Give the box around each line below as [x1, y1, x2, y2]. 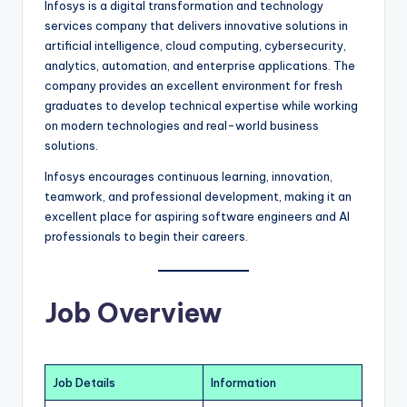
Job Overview [45, 295, 222, 330]
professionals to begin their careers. [45, 229, 248, 244]
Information [211, 374, 276, 390]
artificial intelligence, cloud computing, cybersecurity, [45, 38, 346, 54]
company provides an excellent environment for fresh [45, 78, 342, 94]
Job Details [53, 374, 115, 390]
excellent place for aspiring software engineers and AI [45, 209, 350, 224]
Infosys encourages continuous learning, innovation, [45, 169, 333, 184]
